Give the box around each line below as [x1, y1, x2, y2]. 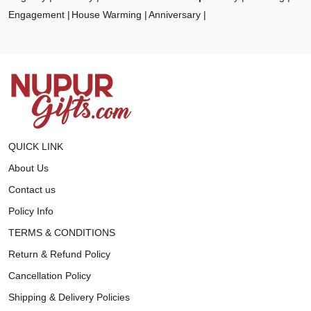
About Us [8, 162, 49, 174]
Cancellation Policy [8, 269, 91, 281]
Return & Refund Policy [8, 248, 110, 260]
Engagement [8, 8, 65, 20]
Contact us [8, 183, 56, 195]
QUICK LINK [8, 140, 63, 152]
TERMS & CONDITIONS [8, 226, 115, 238]
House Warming [72, 8, 142, 20]
